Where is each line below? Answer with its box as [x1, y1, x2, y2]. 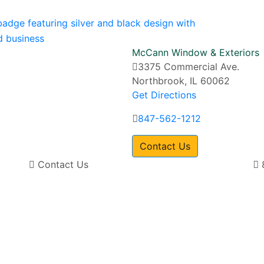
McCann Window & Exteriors [132, 47, 259, 59]
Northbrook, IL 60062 [132, 75, 230, 87]
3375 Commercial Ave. [138, 61, 239, 73]
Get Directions [132, 89, 196, 101]
